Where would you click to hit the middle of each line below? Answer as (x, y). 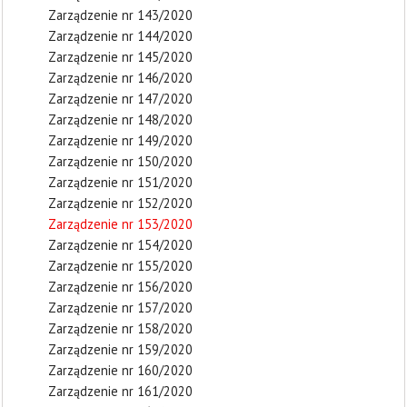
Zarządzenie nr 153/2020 (120, 224)
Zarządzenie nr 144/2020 (120, 36)
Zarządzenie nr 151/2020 (120, 182)
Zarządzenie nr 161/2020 (120, 391)
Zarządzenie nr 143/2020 (120, 15)
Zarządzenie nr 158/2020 (120, 328)
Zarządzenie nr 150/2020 (120, 161)
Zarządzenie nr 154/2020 (120, 245)
